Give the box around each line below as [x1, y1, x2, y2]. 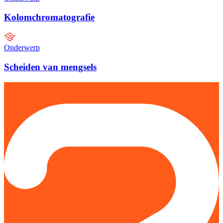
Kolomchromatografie [4, 12, 95, 23]
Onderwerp [4, 43, 40, 52]
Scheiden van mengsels [4, 62, 97, 73]
